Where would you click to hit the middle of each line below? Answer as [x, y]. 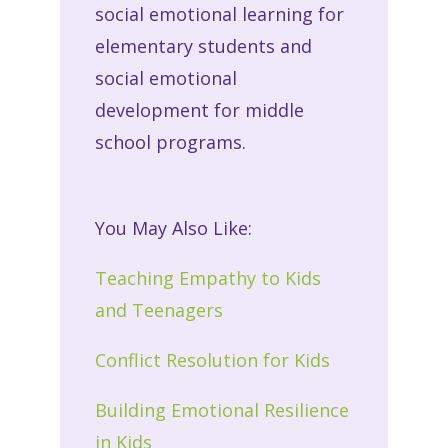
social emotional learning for [219, 14]
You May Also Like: [173, 228]
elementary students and [203, 46]
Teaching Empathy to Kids [207, 278]
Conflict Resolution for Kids [212, 360]
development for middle [199, 110]
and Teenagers [158, 310]
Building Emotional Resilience [221, 410]
